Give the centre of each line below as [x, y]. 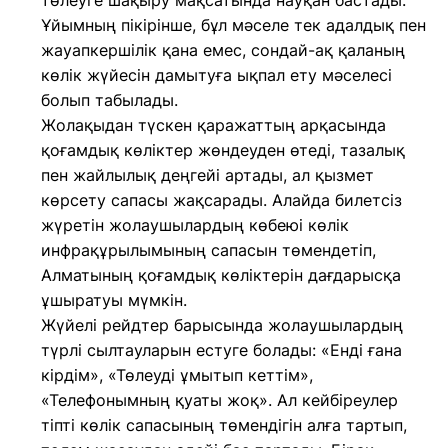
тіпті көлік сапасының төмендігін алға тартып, [224, 425]
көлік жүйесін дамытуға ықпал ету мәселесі [216, 75]
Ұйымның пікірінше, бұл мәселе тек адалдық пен [233, 25]
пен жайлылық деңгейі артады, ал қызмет [207, 175]
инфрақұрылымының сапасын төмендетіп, [208, 250]
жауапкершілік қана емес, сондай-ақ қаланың [223, 50]
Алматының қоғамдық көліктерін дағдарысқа [221, 275]
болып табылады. [109, 100]
